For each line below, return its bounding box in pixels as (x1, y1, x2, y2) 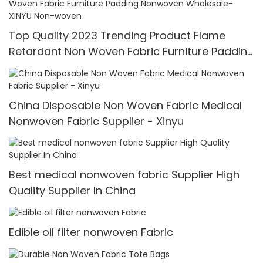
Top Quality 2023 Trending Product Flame (9, 28, 225, 43)
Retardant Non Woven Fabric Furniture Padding (9, 44, 254, 59)
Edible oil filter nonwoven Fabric (9, 224, 173, 240)
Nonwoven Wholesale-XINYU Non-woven (9, 60, 220, 75)
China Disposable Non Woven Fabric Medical (9, 97, 242, 113)
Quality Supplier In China (9, 183, 136, 198)
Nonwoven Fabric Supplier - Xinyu (9, 113, 184, 129)
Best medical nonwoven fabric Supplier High (9, 167, 240, 182)
